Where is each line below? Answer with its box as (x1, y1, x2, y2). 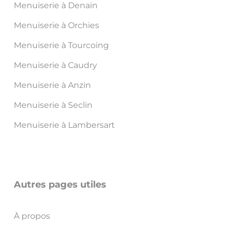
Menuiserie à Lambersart (13, 120, 115, 130)
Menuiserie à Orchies (13, 20, 99, 31)
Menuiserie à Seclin (13, 100, 93, 110)
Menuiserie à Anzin (13, 80, 91, 90)
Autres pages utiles (13, 179, 106, 191)
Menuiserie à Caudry (13, 60, 97, 71)
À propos (13, 211, 50, 221)
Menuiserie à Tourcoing (13, 40, 109, 51)
